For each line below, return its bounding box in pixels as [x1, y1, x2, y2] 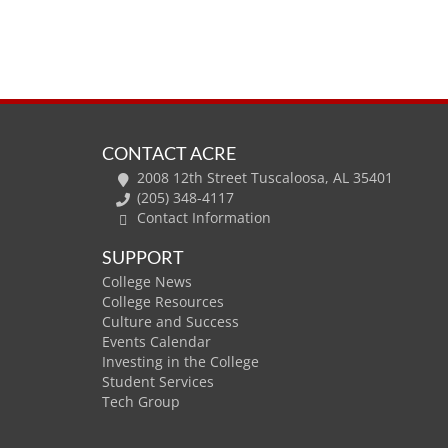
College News [102, 272, 192, 292]
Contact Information [137, 208, 271, 228]
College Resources [102, 292, 224, 312]
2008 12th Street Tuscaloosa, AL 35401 [137, 168, 393, 188]
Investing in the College [102, 352, 259, 372]
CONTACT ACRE [102, 142, 236, 165]
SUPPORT [102, 246, 184, 269]
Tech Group [102, 392, 180, 412]
